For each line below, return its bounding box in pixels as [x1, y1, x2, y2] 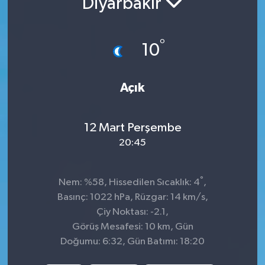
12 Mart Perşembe [83, 121, 182, 134]
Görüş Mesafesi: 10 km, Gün [72, 222, 193, 232]
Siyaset [31, 16, 69, 26]
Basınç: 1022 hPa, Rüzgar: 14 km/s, [57, 192, 208, 203]
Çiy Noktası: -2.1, [96, 207, 169, 218]
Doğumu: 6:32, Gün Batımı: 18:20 [60, 237, 205, 247]
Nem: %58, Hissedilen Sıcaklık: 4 [59, 177, 200, 188]
